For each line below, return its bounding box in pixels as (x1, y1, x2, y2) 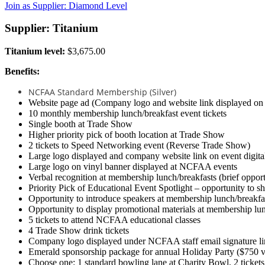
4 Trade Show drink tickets (28, 225, 129, 236)
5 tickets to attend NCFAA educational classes (28, 215, 201, 225)
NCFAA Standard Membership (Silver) (28, 86, 176, 98)
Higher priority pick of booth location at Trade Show (28, 130, 225, 140)
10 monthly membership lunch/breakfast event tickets (28, 108, 227, 119)
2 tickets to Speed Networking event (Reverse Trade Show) (28, 140, 250, 151)
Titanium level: (5, 46, 67, 57)
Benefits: (5, 66, 40, 77)
